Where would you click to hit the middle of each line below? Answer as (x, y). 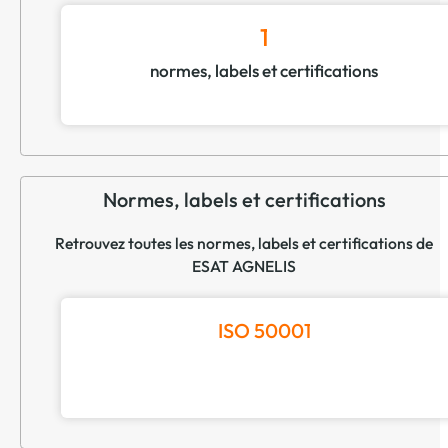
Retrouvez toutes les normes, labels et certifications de (244, 242)
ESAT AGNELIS (244, 265)
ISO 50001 (264, 330)
